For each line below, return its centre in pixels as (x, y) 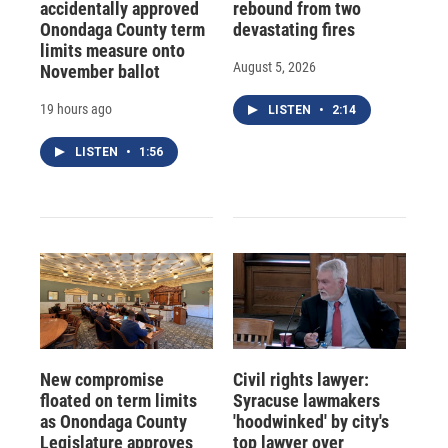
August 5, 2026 (274, 66)
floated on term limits (118, 400)
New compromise (102, 379)
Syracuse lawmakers (306, 400)
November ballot (100, 71)
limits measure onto (112, 50)
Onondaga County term (122, 29)
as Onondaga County (113, 421)
